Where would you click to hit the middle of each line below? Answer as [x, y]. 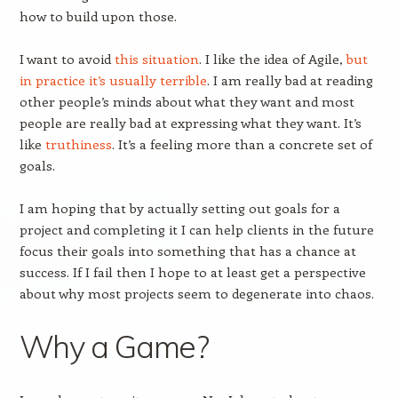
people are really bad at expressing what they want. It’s [190, 123]
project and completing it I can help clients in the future [196, 229]
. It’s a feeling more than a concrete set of [242, 144]
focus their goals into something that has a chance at [187, 251]
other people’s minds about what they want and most [187, 101]
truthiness [78, 144]
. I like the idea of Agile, [272, 59]
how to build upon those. [98, 16]
